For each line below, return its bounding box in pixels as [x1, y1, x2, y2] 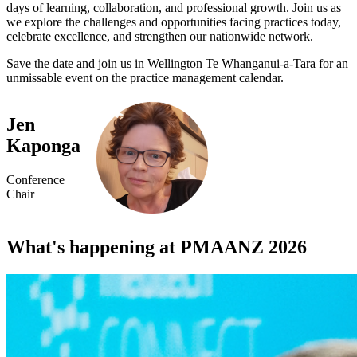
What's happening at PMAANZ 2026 [6, 237, 307, 258]
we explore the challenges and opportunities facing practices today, [6, 15, 341, 29]
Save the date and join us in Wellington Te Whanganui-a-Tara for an [6, 57, 348, 71]
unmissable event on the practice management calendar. [6, 71, 284, 85]
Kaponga [6, 135, 80, 157]
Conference [6, 173, 65, 187]
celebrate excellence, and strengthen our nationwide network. [6, 29, 313, 44]
